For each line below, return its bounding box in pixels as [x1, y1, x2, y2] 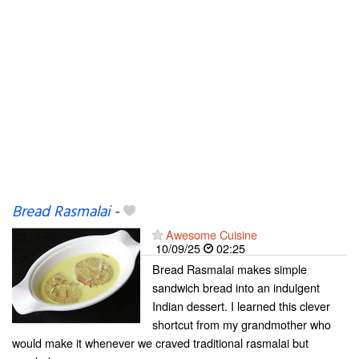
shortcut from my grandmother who [152, 316, 331, 333]
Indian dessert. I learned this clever [152, 297, 330, 314]
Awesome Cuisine [166, 226, 257, 243]
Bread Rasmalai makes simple [152, 260, 307, 277]
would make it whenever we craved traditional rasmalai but [12, 334, 309, 351]
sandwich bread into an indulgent [152, 279, 320, 296]
